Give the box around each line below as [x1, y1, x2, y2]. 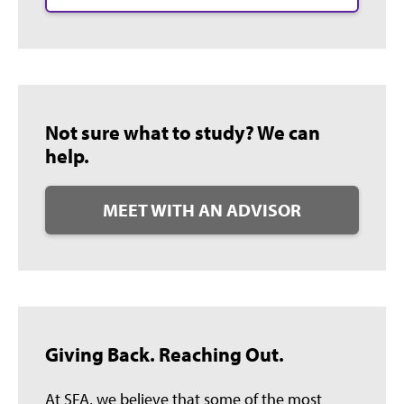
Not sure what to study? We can [45, 119, 320, 145]
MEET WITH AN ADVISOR [103, 197, 301, 221]
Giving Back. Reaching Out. [45, 341, 284, 367]
